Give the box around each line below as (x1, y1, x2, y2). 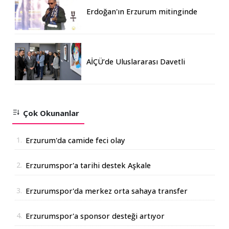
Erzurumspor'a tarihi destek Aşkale (25, 161, 151, 171)
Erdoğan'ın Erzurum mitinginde (86, 6, 197, 16)
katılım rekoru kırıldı (86, 15, 161, 26)
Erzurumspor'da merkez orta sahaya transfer (25, 186, 188, 196)
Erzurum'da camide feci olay (25, 135, 125, 145)
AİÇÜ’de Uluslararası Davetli (86, 56, 185, 66)
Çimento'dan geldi (25, 174, 90, 185)
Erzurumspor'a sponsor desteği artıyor (25, 211, 165, 221)
